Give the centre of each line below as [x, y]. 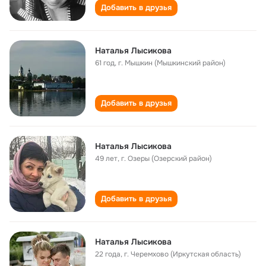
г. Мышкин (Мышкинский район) [172, 63]
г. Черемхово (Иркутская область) [183, 254]
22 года [108, 254]
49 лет [106, 159]
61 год [105, 63]
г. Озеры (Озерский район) [167, 159]
